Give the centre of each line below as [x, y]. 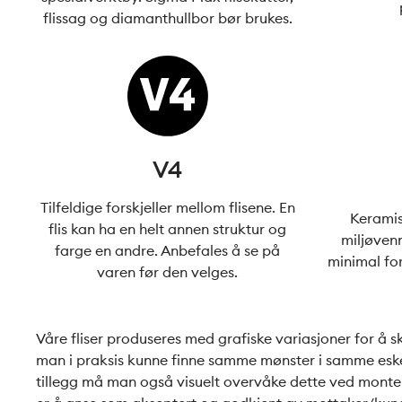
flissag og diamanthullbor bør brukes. [167, 18]
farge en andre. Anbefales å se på [168, 250]
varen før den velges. [168, 272]
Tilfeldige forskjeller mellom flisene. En [167, 207]
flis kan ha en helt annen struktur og [168, 229]
